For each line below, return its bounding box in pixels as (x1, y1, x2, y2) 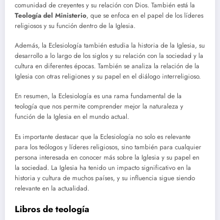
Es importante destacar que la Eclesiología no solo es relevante (15, 132, 191, 141)
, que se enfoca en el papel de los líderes (86, 11, 203, 21)
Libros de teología (15, 202, 89, 216)
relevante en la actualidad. (15, 183, 89, 193)
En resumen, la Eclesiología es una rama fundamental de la (15, 91, 182, 101)
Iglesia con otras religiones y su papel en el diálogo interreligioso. (15, 72, 201, 82)
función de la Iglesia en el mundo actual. (15, 112, 129, 122)
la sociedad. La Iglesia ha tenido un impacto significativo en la (15, 163, 191, 172)
